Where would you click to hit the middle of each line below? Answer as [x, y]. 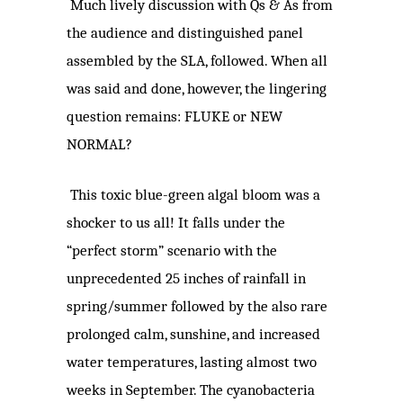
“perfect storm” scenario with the [172, 251]
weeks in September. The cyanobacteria [191, 390]
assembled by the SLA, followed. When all [197, 61]
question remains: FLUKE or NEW [175, 117]
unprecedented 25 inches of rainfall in [186, 279]
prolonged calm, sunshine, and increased [193, 335]
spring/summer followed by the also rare [197, 307]
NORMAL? [99, 145]
